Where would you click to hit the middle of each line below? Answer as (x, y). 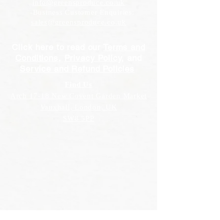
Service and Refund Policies (77, 69)
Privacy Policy (93, 58)
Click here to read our (57, 47)
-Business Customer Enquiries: (79, 12)
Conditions (37, 58)
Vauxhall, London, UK (79, 107)
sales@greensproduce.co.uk (79, 22)
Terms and (124, 47)
